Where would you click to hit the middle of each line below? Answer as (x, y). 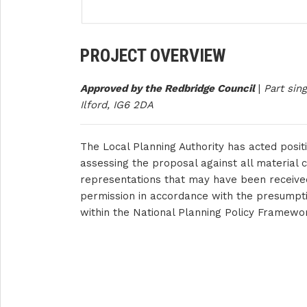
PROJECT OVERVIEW (153, 55)
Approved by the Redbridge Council (168, 88)
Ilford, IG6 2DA (117, 105)
